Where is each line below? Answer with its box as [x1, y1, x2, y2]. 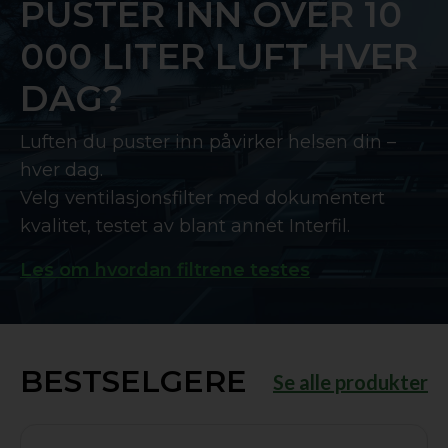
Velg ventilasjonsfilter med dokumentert [20, 187, 385, 209]
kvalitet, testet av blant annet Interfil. [20, 215, 350, 237]
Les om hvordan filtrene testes [20, 259, 310, 281]
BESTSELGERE [20, 363, 247, 400]
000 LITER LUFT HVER [20, 35, 418, 78]
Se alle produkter [273, 370, 428, 394]
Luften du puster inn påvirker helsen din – [20, 131, 396, 153]
